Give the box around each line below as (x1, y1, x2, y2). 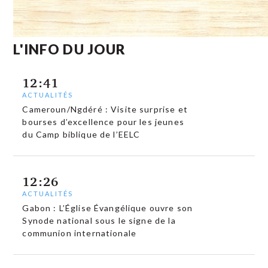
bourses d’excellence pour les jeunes (22, 117, 184, 127)
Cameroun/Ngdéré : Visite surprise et (22, 104, 188, 115)
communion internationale (22, 228, 137, 238)
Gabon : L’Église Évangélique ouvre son (22, 203, 193, 213)
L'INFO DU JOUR (13, 40, 126, 57)
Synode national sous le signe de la (22, 215, 176, 226)
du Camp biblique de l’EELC (22, 129, 141, 140)
